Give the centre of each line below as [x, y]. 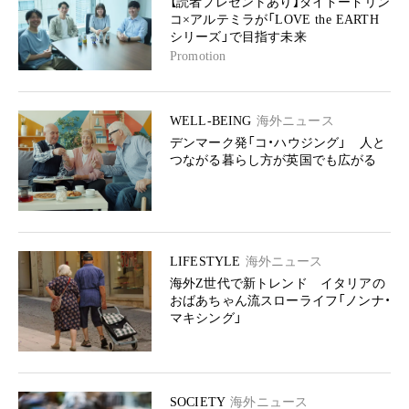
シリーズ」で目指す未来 [238, 37]
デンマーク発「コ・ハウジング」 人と [278, 143]
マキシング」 [206, 318]
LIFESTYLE [205, 262]
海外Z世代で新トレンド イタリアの [278, 283]
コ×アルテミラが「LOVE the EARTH [274, 20]
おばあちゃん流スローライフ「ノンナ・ [280, 301]
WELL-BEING [211, 121]
